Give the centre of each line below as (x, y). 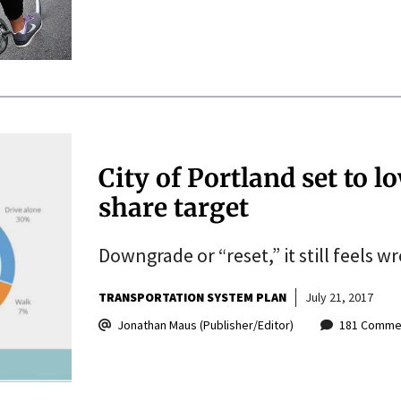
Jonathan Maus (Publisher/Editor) (205, 324)
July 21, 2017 (339, 297)
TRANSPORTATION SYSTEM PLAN (192, 297)
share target (173, 207)
